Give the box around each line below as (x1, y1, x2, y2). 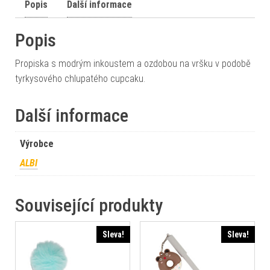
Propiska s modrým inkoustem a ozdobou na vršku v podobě (15, 58, 251, 69)
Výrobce (20, 138, 54, 149)
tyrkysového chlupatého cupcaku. (15, 73, 145, 84)
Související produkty (15, 195, 163, 216)
